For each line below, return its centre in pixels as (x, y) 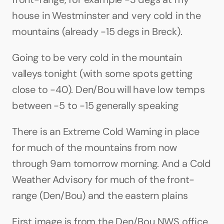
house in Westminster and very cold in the (106, 15)
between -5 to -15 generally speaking (95, 105)
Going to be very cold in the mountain (97, 57)
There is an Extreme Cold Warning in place (106, 131)
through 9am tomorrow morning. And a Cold (111, 163)
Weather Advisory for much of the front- (103, 179)
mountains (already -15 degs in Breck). (98, 31)
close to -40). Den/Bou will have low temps (108, 89)
